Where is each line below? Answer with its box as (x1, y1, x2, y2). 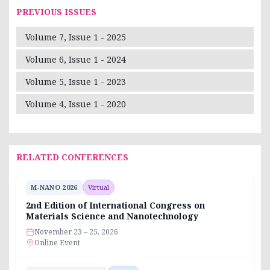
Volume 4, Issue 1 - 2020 (25, 98, 126, 110)
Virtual (87, 182, 109, 192)
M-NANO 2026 (31, 182, 78, 192)
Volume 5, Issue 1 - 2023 (25, 75, 126, 87)
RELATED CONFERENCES (16, 151, 128, 163)
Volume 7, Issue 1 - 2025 (25, 31, 126, 43)
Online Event (34, 237, 80, 248)
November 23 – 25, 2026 (34, 226, 118, 237)
